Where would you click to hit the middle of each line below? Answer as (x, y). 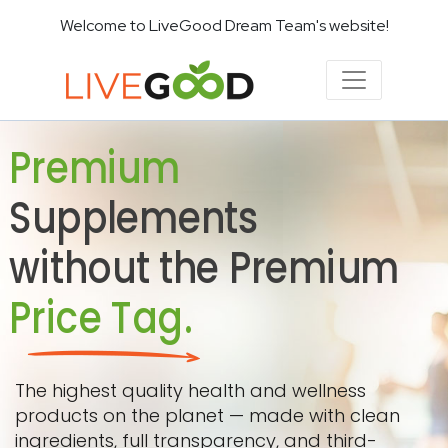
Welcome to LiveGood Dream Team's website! (224, 25)
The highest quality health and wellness (190, 390)
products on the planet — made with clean (207, 415)
